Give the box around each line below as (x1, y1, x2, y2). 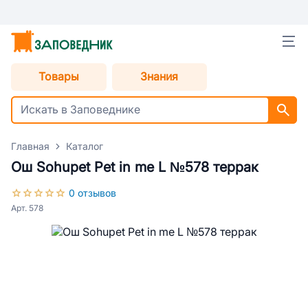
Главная (11, 141, 49, 152)
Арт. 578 (11, 203, 43, 213)
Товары (38, 71, 79, 82)
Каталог (66, 141, 103, 152)
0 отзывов (69, 188, 116, 199)
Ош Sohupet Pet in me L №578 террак (11, 159, 258, 175)
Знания (140, 71, 179, 82)
